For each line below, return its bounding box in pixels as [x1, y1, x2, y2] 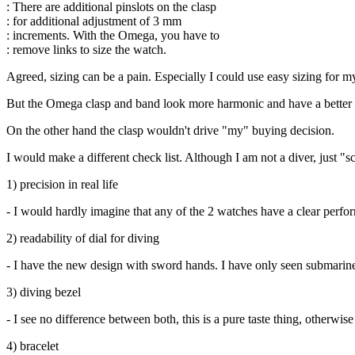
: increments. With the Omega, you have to [6, 28, 219, 42]
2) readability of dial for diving [6, 231, 159, 245]
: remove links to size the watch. [6, 42, 166, 56]
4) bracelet [6, 338, 59, 353]
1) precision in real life [6, 177, 118, 191]
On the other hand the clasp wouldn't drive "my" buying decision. [6, 123, 334, 137]
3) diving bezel [6, 284, 81, 299]
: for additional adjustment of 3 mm [6, 13, 181, 28]
